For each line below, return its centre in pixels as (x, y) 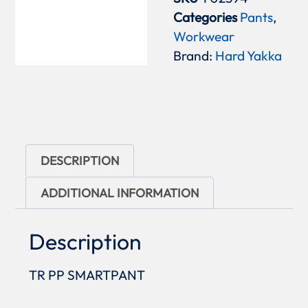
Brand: (195, 55)
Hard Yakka (249, 55)
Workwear (204, 36)
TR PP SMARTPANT (87, 275)
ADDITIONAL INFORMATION (119, 193)
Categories (206, 17)
